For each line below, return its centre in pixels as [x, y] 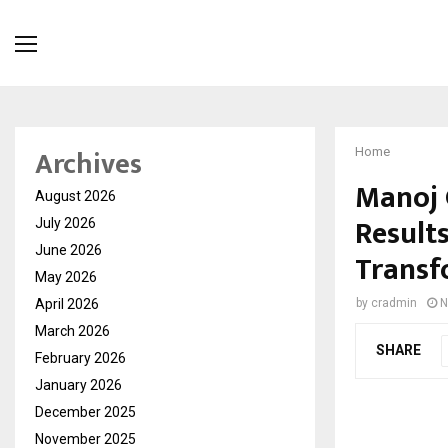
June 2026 [68, 250]
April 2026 [67, 304]
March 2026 [72, 331]
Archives [88, 165]
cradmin [394, 303]
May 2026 [66, 277]
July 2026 [65, 223]
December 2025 [85, 412]
